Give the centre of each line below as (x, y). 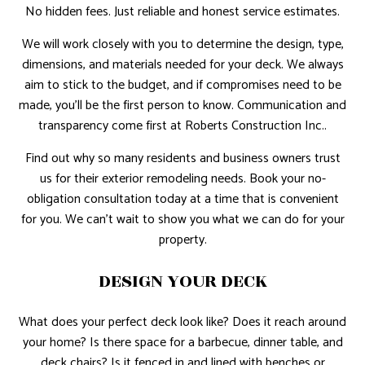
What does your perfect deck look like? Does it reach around (182, 323)
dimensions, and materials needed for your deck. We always (182, 65)
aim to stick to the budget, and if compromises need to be (182, 86)
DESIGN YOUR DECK (182, 281)
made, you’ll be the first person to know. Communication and (182, 106)
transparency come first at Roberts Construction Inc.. (182, 126)
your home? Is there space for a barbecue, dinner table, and (182, 343)
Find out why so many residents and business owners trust (182, 159)
